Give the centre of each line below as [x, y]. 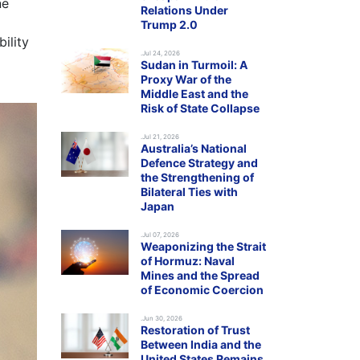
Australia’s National [194, 148]
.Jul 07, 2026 [160, 235]
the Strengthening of [197, 177]
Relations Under [184, 10]
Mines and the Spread [200, 275]
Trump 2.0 [169, 25]
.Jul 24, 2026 [160, 53]
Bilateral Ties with [189, 192]
